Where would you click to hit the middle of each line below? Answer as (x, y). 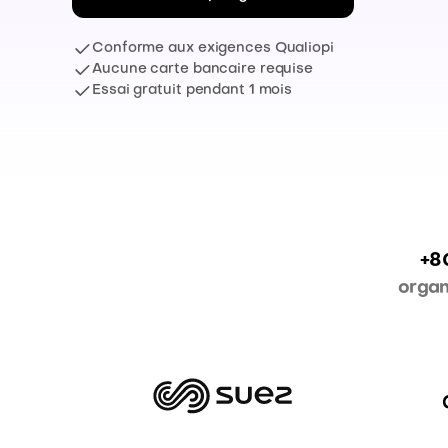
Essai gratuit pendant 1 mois (192, 91)
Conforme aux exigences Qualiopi (213, 49)
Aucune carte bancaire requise (203, 70)
